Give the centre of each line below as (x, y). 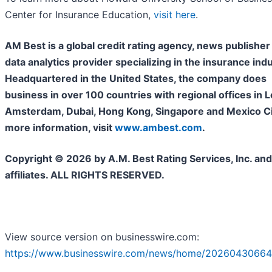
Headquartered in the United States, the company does (136, 78)
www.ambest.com (158, 127)
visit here (175, 14)
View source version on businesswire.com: (102, 236)
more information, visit (60, 127)
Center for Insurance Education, (79, 14)
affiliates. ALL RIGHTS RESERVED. (85, 175)
